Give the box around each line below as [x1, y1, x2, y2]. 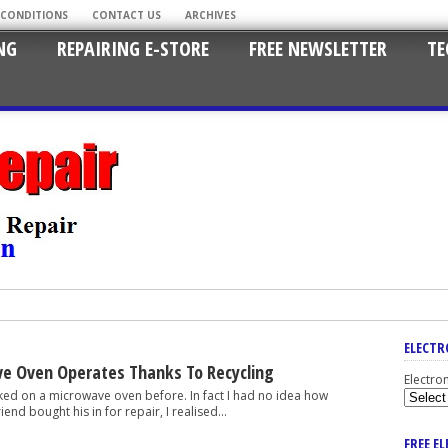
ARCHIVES [185, 8, 236, 22]
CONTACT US [92, 8, 161, 22]
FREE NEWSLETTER [249, 35, 387, 62]
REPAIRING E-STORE [57, 35, 209, 62]
